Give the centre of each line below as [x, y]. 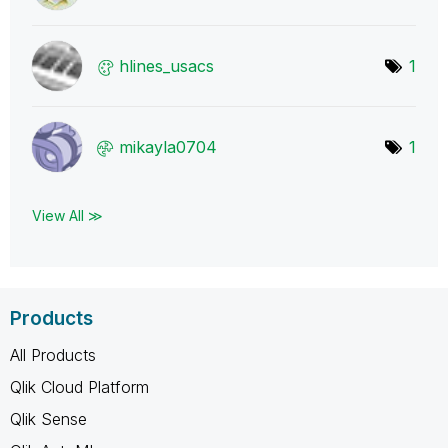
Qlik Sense [48, 418]
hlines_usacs [166, 65]
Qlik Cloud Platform [79, 386]
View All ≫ [67, 215]
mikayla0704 [168, 146]
